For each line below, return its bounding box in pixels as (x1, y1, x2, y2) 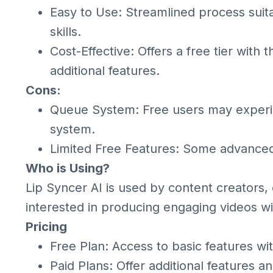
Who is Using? (26, 161, 110, 175)
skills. (50, 24, 81, 39)
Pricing (26, 219, 67, 234)
